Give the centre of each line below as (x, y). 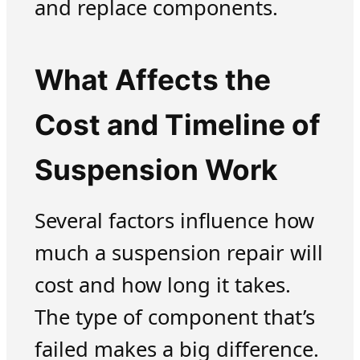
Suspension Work (155, 170)
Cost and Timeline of (177, 125)
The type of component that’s (174, 317)
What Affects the (152, 80)
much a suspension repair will (178, 252)
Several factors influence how (174, 220)
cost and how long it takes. (162, 284)
